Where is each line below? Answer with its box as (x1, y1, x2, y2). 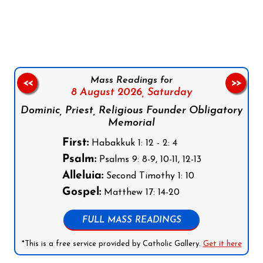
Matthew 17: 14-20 (100, 188, 180, 198)
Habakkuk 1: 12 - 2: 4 (88, 139, 177, 149)
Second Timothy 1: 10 (103, 171, 194, 181)
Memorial (108, 117, 155, 129)
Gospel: (62, 187, 101, 198)
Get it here (203, 240, 242, 248)
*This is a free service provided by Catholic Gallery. (21, 240, 203, 248)
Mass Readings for (90, 76, 173, 86)
